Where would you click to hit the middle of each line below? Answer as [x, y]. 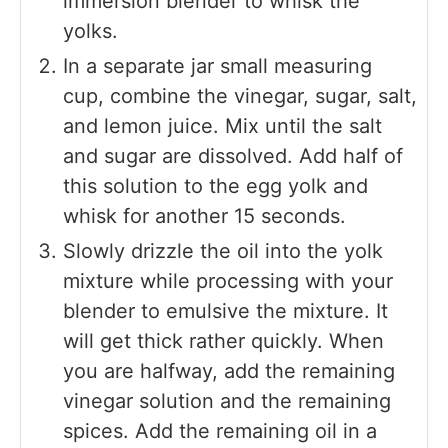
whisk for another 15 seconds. [204, 216]
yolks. [90, 31]
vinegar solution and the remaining [227, 401]
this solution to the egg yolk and [215, 186]
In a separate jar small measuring [217, 66]
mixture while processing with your [228, 281]
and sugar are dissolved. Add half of [233, 156]
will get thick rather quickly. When [223, 341]
